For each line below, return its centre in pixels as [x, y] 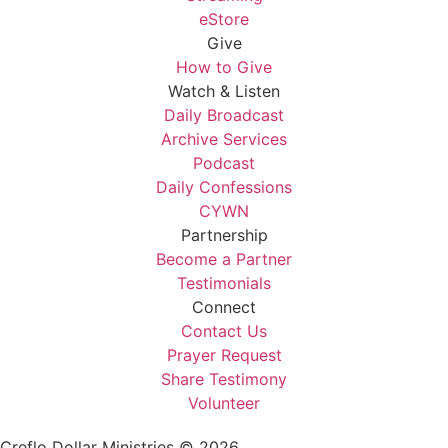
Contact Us [224, 331]
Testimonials [224, 283]
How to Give [224, 67]
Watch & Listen [224, 91]
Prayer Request [224, 355]
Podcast [224, 163]
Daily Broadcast [224, 115]
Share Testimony [224, 379]
